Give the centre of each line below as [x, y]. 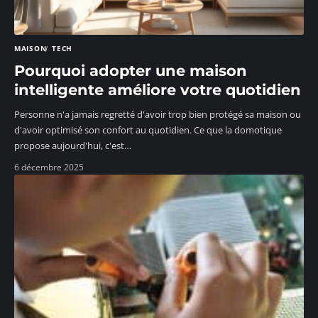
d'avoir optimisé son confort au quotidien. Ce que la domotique [148, 130]
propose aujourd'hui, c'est [69, 146]
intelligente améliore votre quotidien [158, 90]
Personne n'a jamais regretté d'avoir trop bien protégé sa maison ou [158, 115]
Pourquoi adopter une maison [131, 71]
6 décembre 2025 [49, 168]
